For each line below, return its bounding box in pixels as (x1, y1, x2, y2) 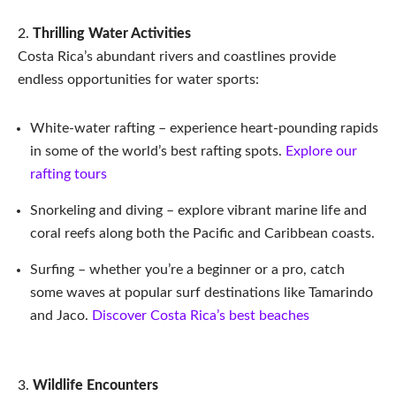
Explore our (286, 143, 357, 158)
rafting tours (30, 166, 107, 181)
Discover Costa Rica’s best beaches (92, 308, 309, 323)
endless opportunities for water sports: (18, 72, 259, 87)
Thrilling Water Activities (33, 26, 191, 41)
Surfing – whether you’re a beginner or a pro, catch (30, 262, 345, 277)
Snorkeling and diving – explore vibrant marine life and (30, 202, 367, 217)
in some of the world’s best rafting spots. (30, 143, 286, 158)
